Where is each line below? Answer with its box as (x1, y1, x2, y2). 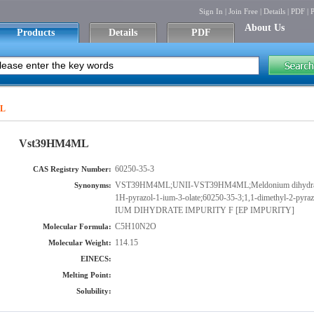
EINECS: (81, 254, 111, 263)
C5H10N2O (115, 221, 156, 231)
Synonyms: (74, 181, 111, 189)
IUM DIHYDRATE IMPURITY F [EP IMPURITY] (115, 205, 294, 215)
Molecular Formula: (43, 222, 111, 231)
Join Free (228, 7, 258, 15)
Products (17, 27, 55, 38)
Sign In (199, 7, 223, 15)
